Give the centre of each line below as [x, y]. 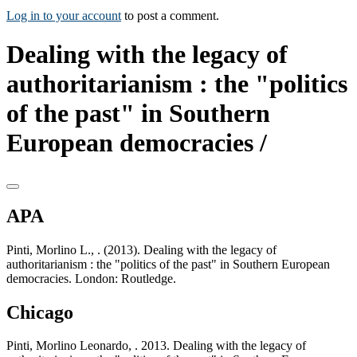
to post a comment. [170, 15]
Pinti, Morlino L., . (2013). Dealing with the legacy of [141, 249]
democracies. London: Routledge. [91, 278]
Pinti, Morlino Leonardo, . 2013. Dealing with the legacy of [156, 346]
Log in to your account [64, 15]
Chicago [40, 312]
